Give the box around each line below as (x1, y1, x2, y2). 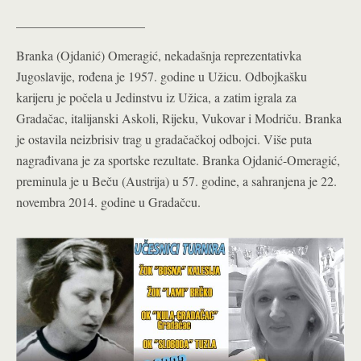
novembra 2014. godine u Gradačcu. (16, 193, 201, 210)
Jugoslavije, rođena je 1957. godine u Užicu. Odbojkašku (16, 67, 307, 85)
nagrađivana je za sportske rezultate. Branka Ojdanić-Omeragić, (16, 151, 340, 168)
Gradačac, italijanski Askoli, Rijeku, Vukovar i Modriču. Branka (16, 109, 342, 127)
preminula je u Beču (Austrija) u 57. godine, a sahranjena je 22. (16, 172, 337, 189)
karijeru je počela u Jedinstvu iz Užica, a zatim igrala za (16, 88, 297, 106)
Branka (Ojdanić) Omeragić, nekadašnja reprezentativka (16, 46, 301, 64)
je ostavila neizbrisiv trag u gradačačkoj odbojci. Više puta (16, 130, 312, 147)
